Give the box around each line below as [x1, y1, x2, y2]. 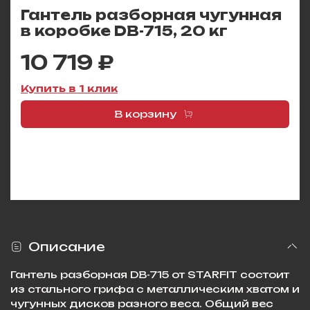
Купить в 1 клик [21, 82, 118, 95]
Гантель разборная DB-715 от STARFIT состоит [10, 268, 289, 280]
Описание [28, 239, 105, 254]
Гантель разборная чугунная [21, 6, 282, 24]
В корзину [113, 108, 176, 120]
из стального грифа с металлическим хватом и [10, 282, 300, 295]
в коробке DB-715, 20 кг [21, 22, 228, 40]
